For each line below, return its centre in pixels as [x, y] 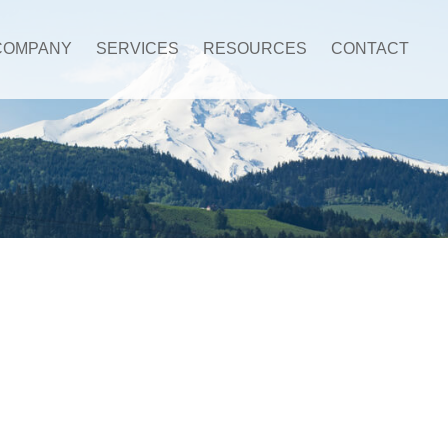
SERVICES [138, 49]
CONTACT [370, 49]
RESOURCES [255, 49]
